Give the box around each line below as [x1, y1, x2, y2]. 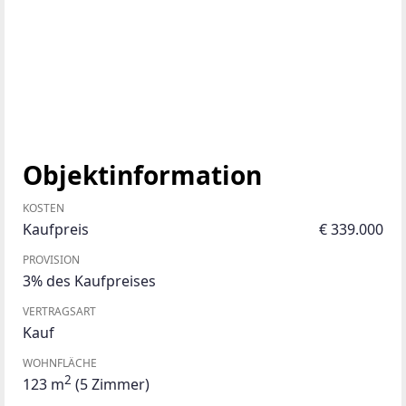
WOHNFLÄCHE [23, 354, 97, 371]
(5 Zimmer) [72, 373, 150, 394]
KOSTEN [23, 199, 64, 216]
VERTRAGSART [23, 303, 96, 319]
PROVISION [23, 251, 80, 267]
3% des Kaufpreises [23, 270, 156, 291]
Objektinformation [23, 157, 262, 192]
